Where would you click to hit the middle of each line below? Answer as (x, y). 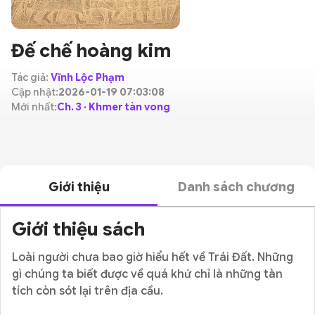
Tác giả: (31, 77)
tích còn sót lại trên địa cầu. (88, 291)
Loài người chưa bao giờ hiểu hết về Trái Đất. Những (153, 257)
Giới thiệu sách (78, 229)
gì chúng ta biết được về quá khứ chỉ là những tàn (147, 274)
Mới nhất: (34, 107)
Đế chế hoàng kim (91, 51)
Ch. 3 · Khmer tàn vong (114, 107)
